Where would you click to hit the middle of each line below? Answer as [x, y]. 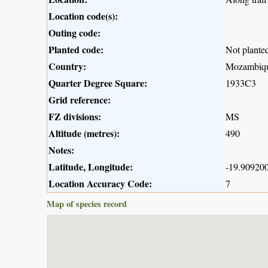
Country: [67, 66]
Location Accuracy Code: [100, 183]
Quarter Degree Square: [98, 83]
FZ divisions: [75, 116]
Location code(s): [83, 16]
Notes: [61, 150]
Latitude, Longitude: [91, 166]
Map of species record [87, 203]
